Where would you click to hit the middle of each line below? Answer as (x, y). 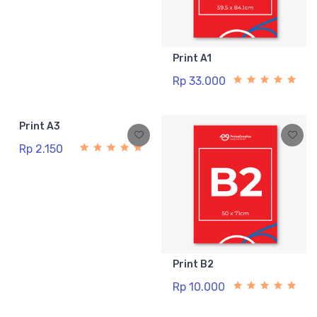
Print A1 (192, 58)
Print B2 (193, 265)
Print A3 (40, 126)
